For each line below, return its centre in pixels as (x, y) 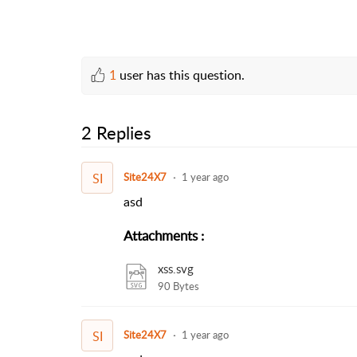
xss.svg (175, 268)
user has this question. (180, 75)
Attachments (160, 235)
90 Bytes (178, 286)
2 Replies (116, 133)
